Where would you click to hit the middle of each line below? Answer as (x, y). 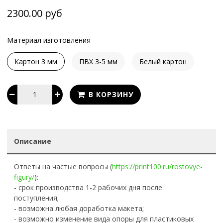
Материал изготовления (49, 40)
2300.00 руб (35, 13)
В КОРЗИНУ (111, 95)
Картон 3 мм (36, 61)
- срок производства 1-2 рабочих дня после (88, 188)
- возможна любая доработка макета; (79, 209)
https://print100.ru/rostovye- (158, 167)
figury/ (24, 177)
